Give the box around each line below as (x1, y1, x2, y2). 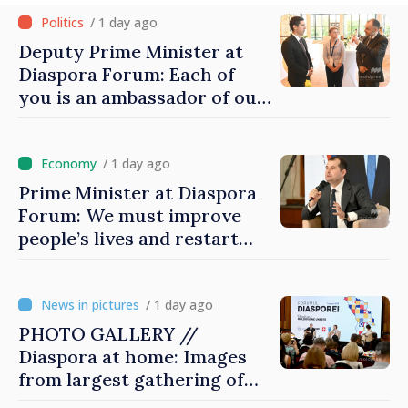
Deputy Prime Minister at (18, 40, 243, 64)
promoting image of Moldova (18, 131, 271, 155)
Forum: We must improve (18, 204, 241, 228)
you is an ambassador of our (18, 86, 266, 109)
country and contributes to (18, 108, 259, 132)
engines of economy (18, 250, 193, 273)
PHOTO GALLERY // (18, 322, 199, 346)
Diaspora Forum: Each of (18, 63, 235, 87)
